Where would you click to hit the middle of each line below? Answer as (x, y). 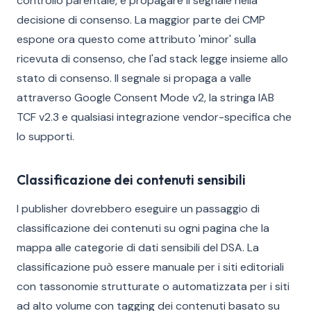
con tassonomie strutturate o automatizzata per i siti (153, 286)
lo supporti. (45, 136)
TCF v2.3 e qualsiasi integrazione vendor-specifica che (154, 117)
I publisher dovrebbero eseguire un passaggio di (138, 209)
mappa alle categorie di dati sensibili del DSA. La (138, 247)
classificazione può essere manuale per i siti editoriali (150, 267)
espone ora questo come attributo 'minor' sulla (136, 39)
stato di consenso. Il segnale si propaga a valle (134, 78)
